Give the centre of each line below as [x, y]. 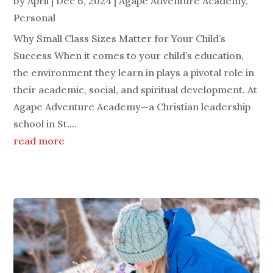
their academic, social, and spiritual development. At [136, 90]
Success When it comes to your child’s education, [129, 56]
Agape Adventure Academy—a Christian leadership [132, 107]
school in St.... [45, 124]
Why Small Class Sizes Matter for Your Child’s [120, 39]
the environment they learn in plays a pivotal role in [134, 73]
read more [39, 141]
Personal [35, 18]
